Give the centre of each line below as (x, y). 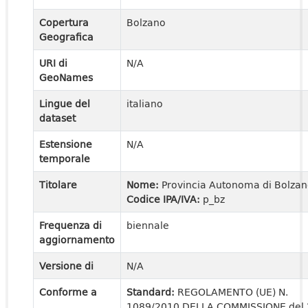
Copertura (64, 22)
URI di (53, 63)
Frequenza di (70, 225)
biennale (148, 225)
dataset (57, 118)
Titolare (58, 185)
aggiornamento (77, 240)
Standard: (152, 292)
